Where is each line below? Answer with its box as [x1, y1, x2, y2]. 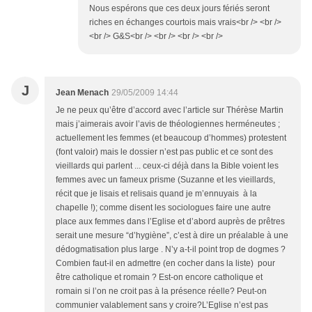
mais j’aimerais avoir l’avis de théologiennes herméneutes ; [56, 118, 280, 129]
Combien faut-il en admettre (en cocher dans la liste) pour [56, 258, 275, 268]
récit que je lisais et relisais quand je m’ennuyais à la [56, 188, 257, 198]
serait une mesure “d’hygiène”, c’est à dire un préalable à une [56, 230, 288, 240]
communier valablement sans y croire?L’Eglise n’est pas [56, 299, 268, 310]
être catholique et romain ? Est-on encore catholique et [56, 272, 263, 282]
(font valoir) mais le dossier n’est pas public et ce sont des [56, 146, 273, 157]
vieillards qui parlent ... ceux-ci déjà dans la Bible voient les [56, 160, 279, 171]
